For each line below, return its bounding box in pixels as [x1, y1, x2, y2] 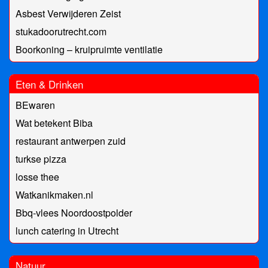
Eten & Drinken [16, 77, 83, 92]
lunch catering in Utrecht [16, 224, 118, 238]
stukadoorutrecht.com [16, 25, 106, 39]
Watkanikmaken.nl [16, 188, 93, 202]
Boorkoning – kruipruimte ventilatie [16, 42, 163, 57]
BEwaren [16, 98, 55, 112]
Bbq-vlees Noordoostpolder [16, 206, 132, 220]
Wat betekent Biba [16, 116, 93, 130]
